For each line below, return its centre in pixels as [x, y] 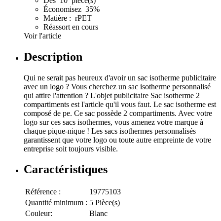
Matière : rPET [68, 18]
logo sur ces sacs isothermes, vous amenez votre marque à [113, 122]
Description [53, 56]
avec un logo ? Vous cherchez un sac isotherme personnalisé [117, 86]
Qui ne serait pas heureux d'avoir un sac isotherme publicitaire [120, 77]
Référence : [43, 192]
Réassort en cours [71, 27]
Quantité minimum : [56, 203]
